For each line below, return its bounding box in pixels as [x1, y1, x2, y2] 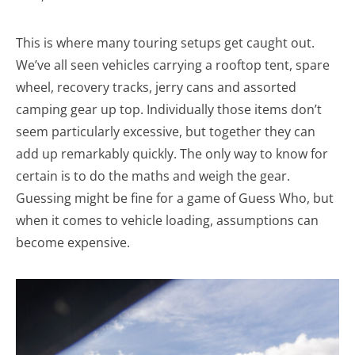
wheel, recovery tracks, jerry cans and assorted [16, 78, 296, 96]
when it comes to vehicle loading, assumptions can [16, 212, 319, 229]
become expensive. [16, 234, 130, 251]
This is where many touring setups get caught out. [16, 34, 315, 52]
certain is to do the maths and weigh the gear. [16, 167, 290, 185]
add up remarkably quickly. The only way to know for [16, 145, 328, 162]
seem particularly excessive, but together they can [16, 123, 315, 140]
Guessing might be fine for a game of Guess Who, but [16, 189, 334, 207]
